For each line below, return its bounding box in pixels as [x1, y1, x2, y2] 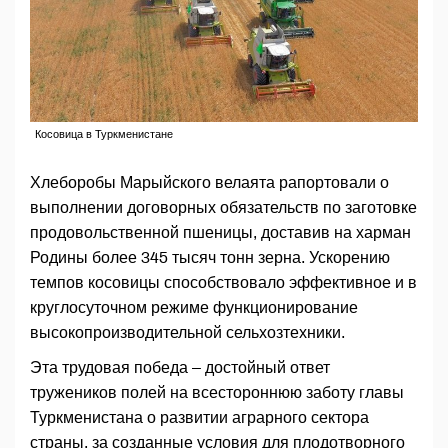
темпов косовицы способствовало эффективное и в [30, 274, 417, 292]
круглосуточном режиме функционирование [30, 299, 358, 317]
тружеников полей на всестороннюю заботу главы [30, 384, 404, 402]
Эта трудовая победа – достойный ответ [30, 359, 330, 377]
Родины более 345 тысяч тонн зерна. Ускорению [30, 249, 390, 267]
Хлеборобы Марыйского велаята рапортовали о [30, 174, 389, 192]
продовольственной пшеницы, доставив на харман [30, 224, 411, 242]
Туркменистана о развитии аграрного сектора [30, 409, 369, 427]
